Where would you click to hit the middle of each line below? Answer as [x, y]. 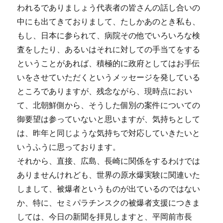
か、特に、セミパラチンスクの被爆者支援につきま [109, 203]
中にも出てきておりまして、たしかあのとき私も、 [109, 22]
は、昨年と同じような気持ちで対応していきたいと [109, 133]
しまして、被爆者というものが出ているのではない [109, 189]
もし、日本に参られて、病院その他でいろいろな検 [109, 36]
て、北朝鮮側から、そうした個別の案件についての [109, 105]
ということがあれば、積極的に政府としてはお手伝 [109, 63]
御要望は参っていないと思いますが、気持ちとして [109, 119]
